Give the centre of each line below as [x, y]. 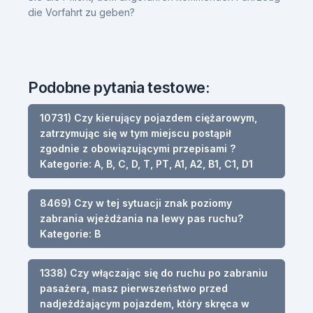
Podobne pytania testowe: [119, 87]
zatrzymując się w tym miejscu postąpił [136, 133]
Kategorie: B [70, 233]
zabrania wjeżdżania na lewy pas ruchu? [141, 218]
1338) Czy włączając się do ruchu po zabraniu [154, 272]
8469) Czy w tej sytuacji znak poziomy [136, 203]
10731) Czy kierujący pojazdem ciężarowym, [148, 117]
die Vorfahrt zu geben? [81, 12]
